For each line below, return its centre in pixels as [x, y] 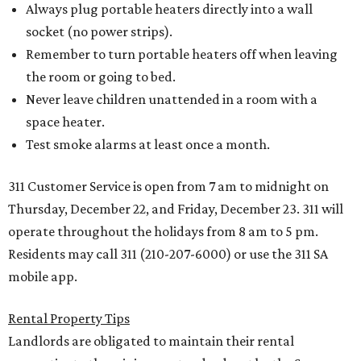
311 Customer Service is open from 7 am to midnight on [168, 186]
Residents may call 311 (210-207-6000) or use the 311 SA [168, 254]
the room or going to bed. [101, 77]
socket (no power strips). [99, 31]
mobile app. [43, 276]
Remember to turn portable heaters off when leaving [182, 54]
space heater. [65, 122]
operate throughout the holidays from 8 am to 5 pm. [163, 231]
